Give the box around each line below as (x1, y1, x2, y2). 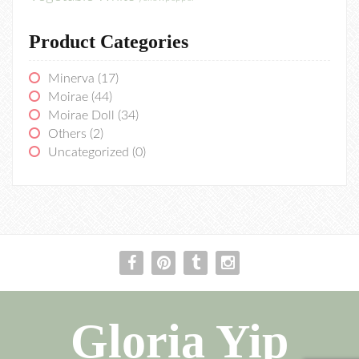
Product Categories (29, 31, 188, 53)
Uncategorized (48, 146, 129, 159)
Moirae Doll (48, 109, 115, 123)
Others (48, 127, 87, 141)
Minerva (48, 72, 95, 86)
